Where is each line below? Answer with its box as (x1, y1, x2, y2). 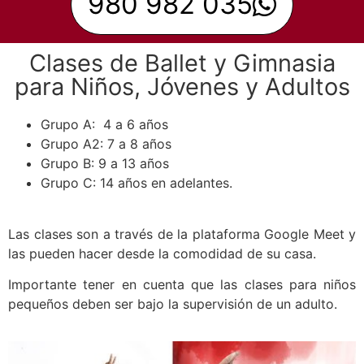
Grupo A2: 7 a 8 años (41, 136, 171, 153)
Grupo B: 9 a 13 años (41, 155, 169, 172)
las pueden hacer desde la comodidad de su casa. (8, 245, 316, 262)
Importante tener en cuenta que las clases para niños (8, 275, 356, 292)
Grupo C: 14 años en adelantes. (41, 175, 232, 192)
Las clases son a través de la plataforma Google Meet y (8, 225, 356, 242)
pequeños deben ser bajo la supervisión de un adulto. (8, 295, 337, 312)
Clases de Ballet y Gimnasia (28, 49, 336, 78)
